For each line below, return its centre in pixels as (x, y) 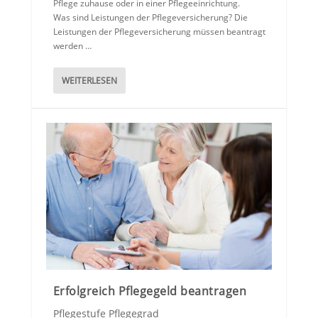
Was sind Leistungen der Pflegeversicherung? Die (150, 18)
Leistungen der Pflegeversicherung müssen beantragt (159, 32)
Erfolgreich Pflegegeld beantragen (150, 291)
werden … (72, 46)
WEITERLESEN (89, 81)
